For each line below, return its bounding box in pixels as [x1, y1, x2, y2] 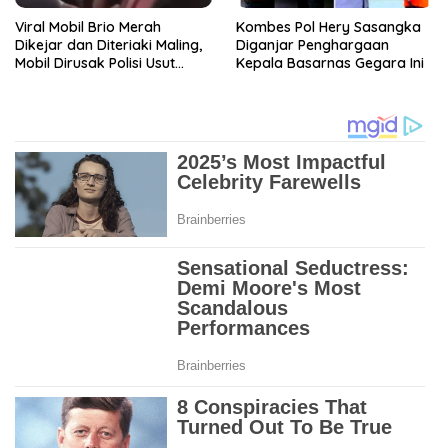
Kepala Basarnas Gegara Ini [236, 53, 424, 72]
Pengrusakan [15, 71, 103, 90]
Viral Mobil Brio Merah [15, 17, 161, 36]
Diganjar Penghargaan [236, 35, 389, 54]
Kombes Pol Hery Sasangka [236, 17, 421, 36]
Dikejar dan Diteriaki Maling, [15, 35, 202, 54]
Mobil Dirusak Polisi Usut [15, 53, 175, 72]
